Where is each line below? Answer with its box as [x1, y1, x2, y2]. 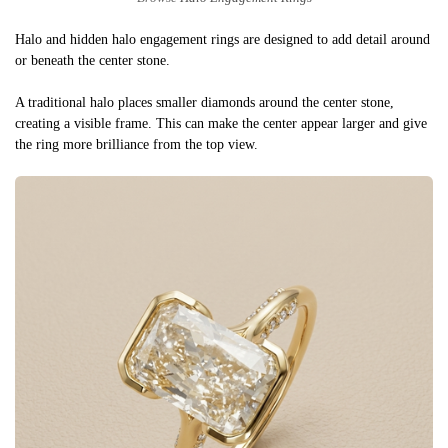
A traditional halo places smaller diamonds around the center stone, [15, 94, 394, 110]
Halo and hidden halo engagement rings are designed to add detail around [15, 31, 430, 47]
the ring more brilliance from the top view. [15, 136, 258, 152]
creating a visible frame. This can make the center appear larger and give [15, 115, 427, 131]
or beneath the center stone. [15, 52, 170, 68]
